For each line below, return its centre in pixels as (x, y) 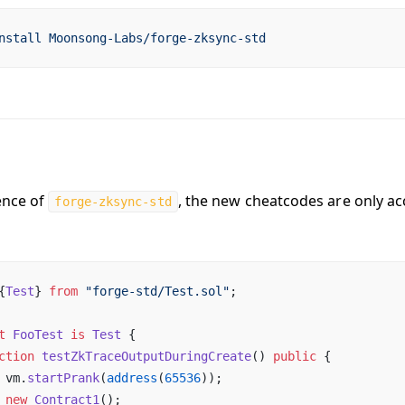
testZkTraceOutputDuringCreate (143, 356)
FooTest (34, 334)
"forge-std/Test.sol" (154, 291)
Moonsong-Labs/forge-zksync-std (154, 38)
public (295, 356)
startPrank (63, 378)
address (132, 378)
